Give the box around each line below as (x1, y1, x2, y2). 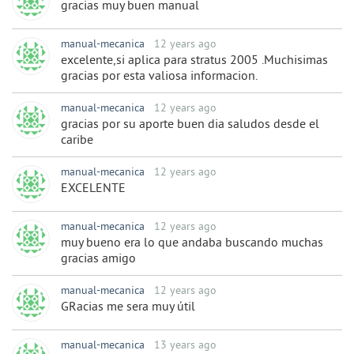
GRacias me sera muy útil (61, 299, 195, 316)
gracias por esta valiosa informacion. (61, 69, 258, 85)
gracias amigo (61, 251, 136, 268)
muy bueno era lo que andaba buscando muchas (61, 235, 323, 252)
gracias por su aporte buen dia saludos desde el (61, 117, 319, 134)
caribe (61, 133, 93, 149)
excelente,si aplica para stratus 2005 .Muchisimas (61, 53, 328, 70)
